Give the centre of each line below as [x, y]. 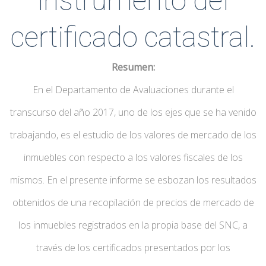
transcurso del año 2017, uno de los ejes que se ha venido [133, 112]
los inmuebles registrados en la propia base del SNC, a [133, 225]
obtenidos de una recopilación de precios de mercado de [133, 202]
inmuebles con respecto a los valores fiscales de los [133, 157]
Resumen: [133, 67]
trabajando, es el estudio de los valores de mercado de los [133, 134]
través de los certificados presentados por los [133, 247]
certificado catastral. [133, 37]
